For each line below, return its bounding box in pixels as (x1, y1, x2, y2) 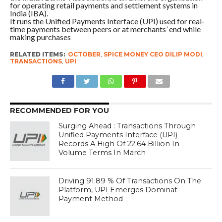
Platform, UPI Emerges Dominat (58, 185, 178, 194)
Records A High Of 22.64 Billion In (58, 139, 180, 148)
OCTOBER (67, 50, 101, 58)
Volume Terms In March (58, 148, 146, 157)
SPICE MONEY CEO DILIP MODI (103, 50, 202, 58)
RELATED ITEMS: (9, 50, 65, 58)
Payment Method (58, 194, 123, 203)
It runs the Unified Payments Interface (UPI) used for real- (9, 16, 205, 26)
